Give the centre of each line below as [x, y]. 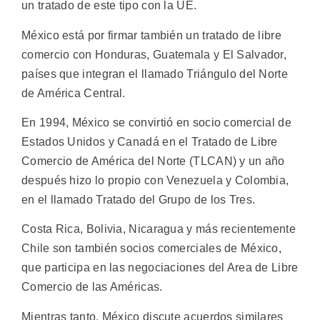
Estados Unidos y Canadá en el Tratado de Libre [150, 142]
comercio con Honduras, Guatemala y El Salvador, [154, 54]
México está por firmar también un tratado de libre [151, 35]
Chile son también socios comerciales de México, [152, 249]
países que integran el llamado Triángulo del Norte [155, 74]
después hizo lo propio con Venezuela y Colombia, [155, 181]
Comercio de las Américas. [92, 287]
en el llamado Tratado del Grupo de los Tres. [139, 200]
